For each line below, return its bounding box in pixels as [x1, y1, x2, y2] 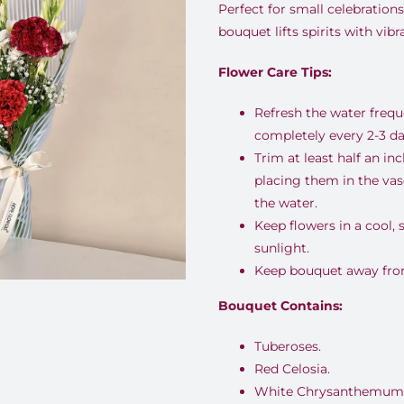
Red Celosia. [253, 361, 330, 377]
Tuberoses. [253, 338, 321, 354]
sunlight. [253, 240, 309, 256]
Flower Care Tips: [217, 64, 332, 80]
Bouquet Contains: [217, 298, 343, 314]
